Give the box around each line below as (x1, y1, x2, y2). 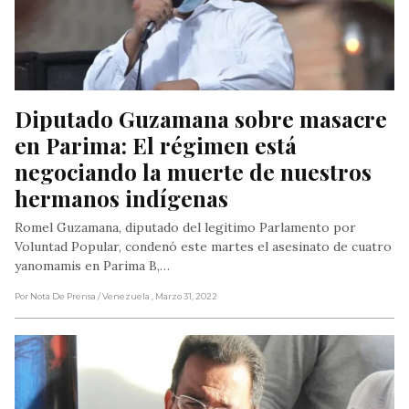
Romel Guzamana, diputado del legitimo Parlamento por (15, 219, 356, 236)
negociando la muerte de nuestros (15, 156, 372, 187)
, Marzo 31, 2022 (152, 291, 217, 302)
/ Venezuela (98, 291, 152, 302)
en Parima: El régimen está (15, 130, 297, 161)
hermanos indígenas (15, 183, 228, 214)
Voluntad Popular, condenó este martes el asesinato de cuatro (15, 238, 392, 256)
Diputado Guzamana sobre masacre (15, 103, 387, 134)
